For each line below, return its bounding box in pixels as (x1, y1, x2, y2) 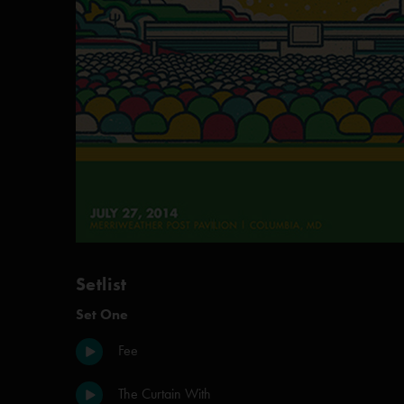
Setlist (76, 273, 127, 295)
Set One (76, 306, 128, 323)
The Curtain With (118, 385, 211, 402)
